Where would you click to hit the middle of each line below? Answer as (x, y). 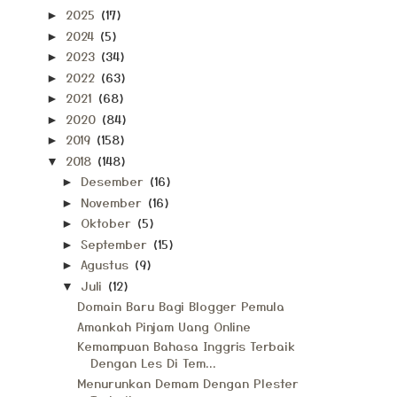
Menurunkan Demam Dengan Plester (187, 382)
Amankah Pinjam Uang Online (163, 326)
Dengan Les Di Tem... (153, 362)
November (113, 202)
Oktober (108, 222)
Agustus (106, 264)
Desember (114, 181)
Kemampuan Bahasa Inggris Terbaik (186, 346)
